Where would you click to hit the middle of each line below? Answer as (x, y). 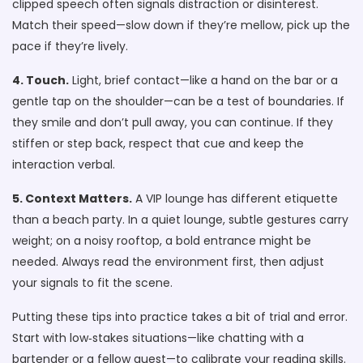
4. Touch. (41, 80)
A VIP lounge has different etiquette (235, 199)
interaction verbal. (64, 164)
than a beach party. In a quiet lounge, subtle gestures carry (180, 220)
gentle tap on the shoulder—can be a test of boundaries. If (178, 101)
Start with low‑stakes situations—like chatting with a (158, 338)
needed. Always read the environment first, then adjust (168, 262)
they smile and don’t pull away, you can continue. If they (173, 122)
